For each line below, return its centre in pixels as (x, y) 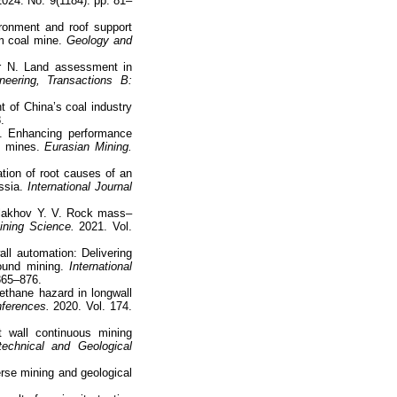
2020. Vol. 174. (91, 306)
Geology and (100, 40)
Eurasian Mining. (86, 146)
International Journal (77, 186)
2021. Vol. (103, 226)
